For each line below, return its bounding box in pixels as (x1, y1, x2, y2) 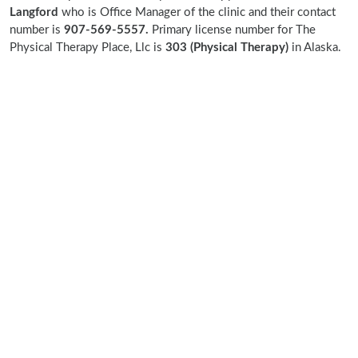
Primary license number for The (149, 24, 316, 36)
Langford (10, 6, 58, 18)
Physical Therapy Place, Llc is (10, 42, 165, 54)
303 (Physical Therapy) (165, 42, 292, 54)
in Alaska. (292, 42, 341, 54)
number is (10, 24, 64, 36)
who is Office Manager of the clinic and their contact (58, 6, 336, 18)
